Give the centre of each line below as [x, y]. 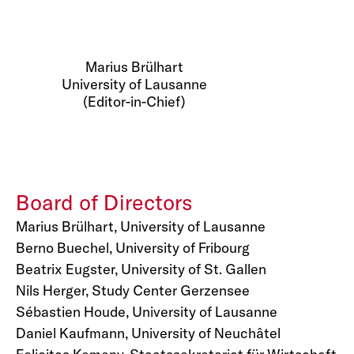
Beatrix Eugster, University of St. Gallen [141, 269]
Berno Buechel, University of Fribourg [133, 248]
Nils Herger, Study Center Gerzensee [133, 290]
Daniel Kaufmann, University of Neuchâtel [148, 333]
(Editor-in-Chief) [134, 102]
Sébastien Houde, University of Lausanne [147, 312]
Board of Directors [104, 202]
